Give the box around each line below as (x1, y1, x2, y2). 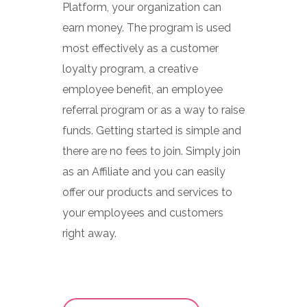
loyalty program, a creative (62, 62, 198, 75)
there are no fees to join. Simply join (62, 144, 241, 158)
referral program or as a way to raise (62, 103, 245, 116)
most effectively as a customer (62, 41, 219, 55)
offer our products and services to (62, 185, 232, 199)
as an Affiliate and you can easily (62, 164, 225, 178)
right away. (62, 226, 116, 240)
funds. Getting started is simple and (62, 123, 241, 137)
